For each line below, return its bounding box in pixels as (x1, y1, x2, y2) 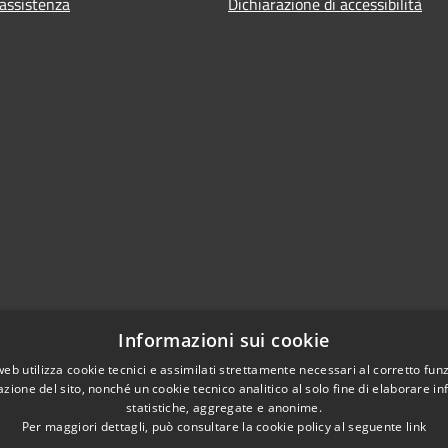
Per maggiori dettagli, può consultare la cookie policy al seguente (21, 418, 406, 435)
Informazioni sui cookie (118, 328, 330, 352)
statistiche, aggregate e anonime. (126, 399, 322, 416)
